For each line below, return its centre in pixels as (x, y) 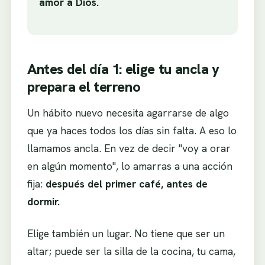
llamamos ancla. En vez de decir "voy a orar (129, 148)
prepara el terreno (84, 86)
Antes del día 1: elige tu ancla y (123, 69)
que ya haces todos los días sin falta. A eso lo (132, 131)
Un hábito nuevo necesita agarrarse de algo (128, 113)
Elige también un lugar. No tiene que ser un (126, 233)
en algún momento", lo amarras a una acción (130, 166)
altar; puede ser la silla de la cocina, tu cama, (131, 251)
